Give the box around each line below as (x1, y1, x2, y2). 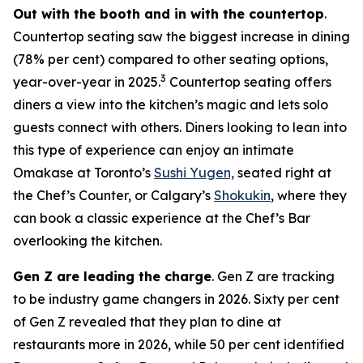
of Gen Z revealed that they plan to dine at (13, 314, 281, 330)
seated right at (234, 164, 331, 181)
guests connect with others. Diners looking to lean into (13, 119, 347, 135)
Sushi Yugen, (154, 164, 234, 181)
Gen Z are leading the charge (13, 268, 211, 284)
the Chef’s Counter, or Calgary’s (13, 187, 214, 203)
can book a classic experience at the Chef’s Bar (13, 210, 310, 226)
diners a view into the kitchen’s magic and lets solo (13, 96, 328, 113)
